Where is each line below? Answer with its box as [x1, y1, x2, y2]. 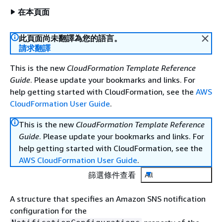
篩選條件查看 [88, 170, 136, 180]
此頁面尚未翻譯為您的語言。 [19, 33, 122, 43]
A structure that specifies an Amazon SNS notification [10, 194, 206, 204]
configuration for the [10, 206, 87, 216]
